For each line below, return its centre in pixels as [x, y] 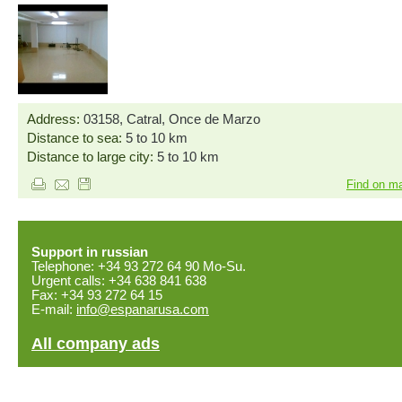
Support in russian [90, 252]
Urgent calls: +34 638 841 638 [119, 281]
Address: [55, 119]
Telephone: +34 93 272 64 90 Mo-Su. [139, 267]
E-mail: [54, 310]
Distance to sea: [76, 138]
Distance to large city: [92, 157]
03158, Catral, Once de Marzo [172, 119]
